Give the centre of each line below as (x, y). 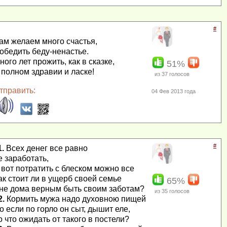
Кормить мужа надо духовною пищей (75, 199)
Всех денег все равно (46, 148)
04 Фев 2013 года (174, 91)
